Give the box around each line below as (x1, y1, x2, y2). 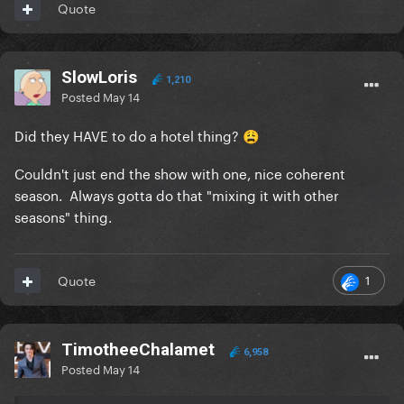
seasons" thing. (14, 205, 112, 227)
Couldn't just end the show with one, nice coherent (14, 161, 345, 184)
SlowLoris (61, 67, 137, 88)
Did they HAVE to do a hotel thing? (14, 124, 243, 146)
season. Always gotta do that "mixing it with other (14, 183, 339, 206)
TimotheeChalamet (61, 339, 215, 361)
